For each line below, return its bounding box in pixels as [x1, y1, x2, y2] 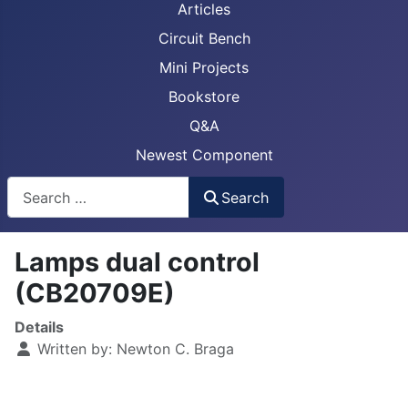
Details [15, 318, 64, 337]
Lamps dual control [15, 246, 260, 279]
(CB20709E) [15, 277, 175, 310]
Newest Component [135, 146, 273, 164]
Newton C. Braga [117, 340, 234, 359]
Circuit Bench [158, 29, 250, 47]
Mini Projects [159, 58, 249, 76]
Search [221, 188, 270, 207]
